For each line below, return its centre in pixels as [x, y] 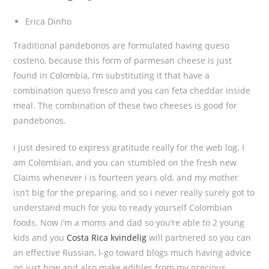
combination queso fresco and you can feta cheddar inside [132, 90]
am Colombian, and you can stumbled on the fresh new [125, 162]
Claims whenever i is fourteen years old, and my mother [126, 177]
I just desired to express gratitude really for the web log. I [129, 147]
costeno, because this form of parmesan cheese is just [123, 60]
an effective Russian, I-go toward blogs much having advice [132, 252]
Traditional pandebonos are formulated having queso [122, 45]
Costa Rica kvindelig [107, 237]
